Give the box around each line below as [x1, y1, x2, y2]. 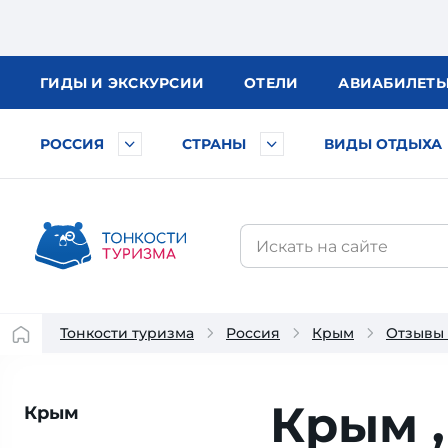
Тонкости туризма [60, 324, 194, 342]
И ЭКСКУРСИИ [91, 74, 204, 92]
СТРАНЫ [182, 135, 246, 153]
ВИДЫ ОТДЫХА [324, 135, 442, 153]
